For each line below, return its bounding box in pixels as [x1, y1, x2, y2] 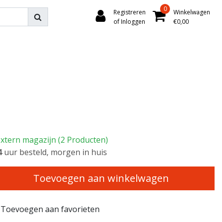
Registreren [113, 7, 146, 16]
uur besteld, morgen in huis [2, 147, 107, 158]
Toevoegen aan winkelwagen [33, 171, 169, 185]
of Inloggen [113, 17, 145, 26]
